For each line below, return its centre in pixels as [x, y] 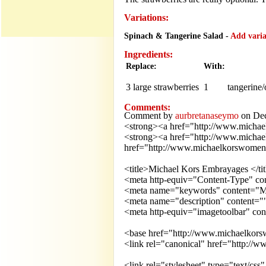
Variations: [146, 17]
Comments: [147, 107]
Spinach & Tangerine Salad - [177, 36]
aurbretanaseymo [207, 116]
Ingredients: [148, 54]
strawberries [176, 87]
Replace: [141, 66]
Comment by [150, 116]
